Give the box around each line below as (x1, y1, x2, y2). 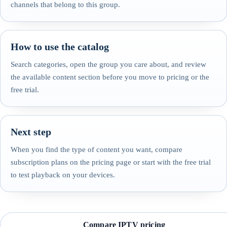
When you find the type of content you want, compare (11, 145, 182, 154)
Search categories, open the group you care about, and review (11, 60, 206, 68)
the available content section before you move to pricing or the (11, 73, 209, 81)
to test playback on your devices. (11, 171, 115, 179)
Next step (11, 126, 51, 137)
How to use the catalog (11, 41, 109, 52)
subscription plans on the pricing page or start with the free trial (11, 158, 211, 166)
